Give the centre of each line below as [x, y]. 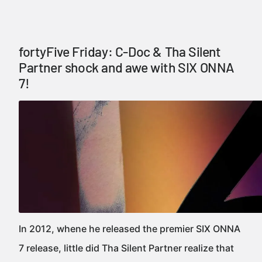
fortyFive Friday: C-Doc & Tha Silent [120, 51]
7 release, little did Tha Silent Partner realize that [126, 248]
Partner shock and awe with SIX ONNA [127, 67]
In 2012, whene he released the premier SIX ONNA [130, 229]
